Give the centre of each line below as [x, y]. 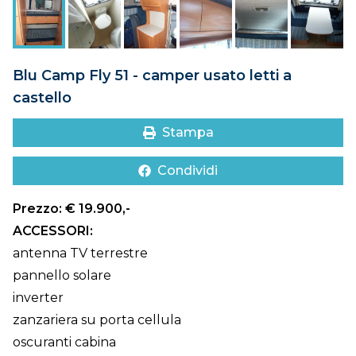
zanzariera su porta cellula [97, 320]
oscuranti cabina [64, 342]
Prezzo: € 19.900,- [72, 209]
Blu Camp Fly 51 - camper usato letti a [152, 75]
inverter [38, 298]
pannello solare [62, 275]
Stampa [188, 132]
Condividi [188, 170]
